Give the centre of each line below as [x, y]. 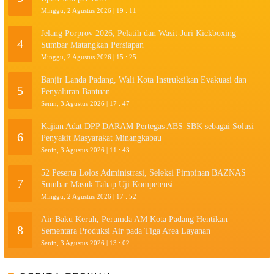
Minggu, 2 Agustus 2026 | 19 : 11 [89, 11]
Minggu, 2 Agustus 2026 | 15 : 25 [89, 57]
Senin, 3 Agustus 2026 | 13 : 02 [85, 243]
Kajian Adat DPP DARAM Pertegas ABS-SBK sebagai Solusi [147, 127]
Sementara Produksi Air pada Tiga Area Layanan [126, 231]
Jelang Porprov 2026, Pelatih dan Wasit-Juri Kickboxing [139, 34]
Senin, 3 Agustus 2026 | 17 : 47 [85, 104]
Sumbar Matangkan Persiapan [94, 45]
